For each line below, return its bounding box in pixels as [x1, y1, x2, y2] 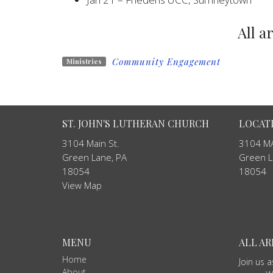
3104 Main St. [62, 137, 119, 149]
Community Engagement [112, 55, 221, 68]
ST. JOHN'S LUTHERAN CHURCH [62, 116, 209, 130]
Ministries [66, 56, 102, 66]
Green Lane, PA [62, 151, 127, 163]
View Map [62, 179, 102, 191]
